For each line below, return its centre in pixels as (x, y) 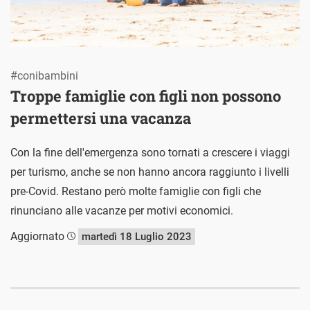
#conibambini (44, 75)
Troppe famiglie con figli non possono (146, 95)
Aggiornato (39, 236)
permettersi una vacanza (101, 118)
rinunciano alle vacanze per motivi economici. (122, 210)
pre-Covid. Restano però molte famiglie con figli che (136, 191)
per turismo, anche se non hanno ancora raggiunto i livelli (150, 172)
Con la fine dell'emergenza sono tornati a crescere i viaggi (150, 152)
